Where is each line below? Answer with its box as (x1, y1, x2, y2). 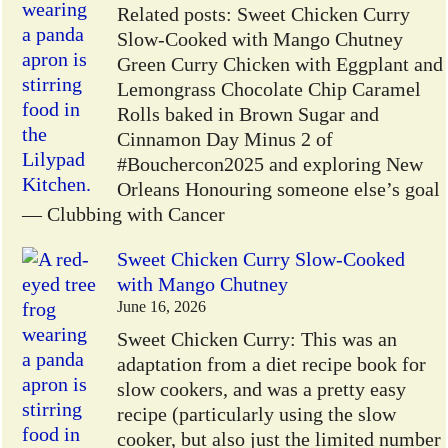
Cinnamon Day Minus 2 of (117, 128, 334, 151)
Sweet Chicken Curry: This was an (117, 328, 398, 351)
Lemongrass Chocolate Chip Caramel (117, 78, 422, 101)
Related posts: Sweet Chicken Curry (117, 3, 411, 26)
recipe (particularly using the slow (117, 403, 397, 426)
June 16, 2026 (117, 298, 207, 317)
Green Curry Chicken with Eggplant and (117, 53, 444, 76)
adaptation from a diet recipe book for (117, 353, 427, 376)
